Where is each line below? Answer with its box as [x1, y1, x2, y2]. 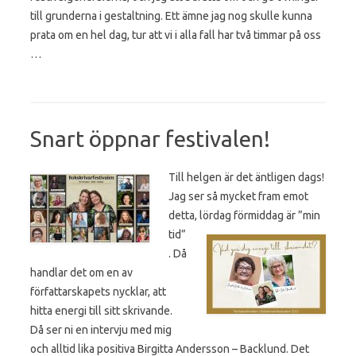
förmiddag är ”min [231, 208, 320, 222]
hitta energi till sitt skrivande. [30, 304, 172, 317]
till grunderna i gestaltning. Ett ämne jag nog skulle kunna [30, 9, 312, 22]
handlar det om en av [30, 265, 133, 279]
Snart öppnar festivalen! [30, 126, 270, 151]
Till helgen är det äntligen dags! [168, 170, 324, 184]
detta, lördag [168, 208, 231, 222]
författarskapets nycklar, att [30, 284, 166, 298]
